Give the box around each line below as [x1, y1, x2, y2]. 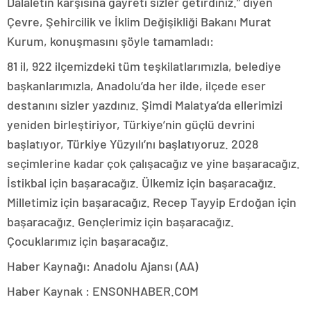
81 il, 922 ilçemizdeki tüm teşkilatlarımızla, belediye [7, 58, 281, 74]
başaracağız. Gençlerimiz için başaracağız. [7, 213, 234, 229]
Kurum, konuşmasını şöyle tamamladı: [7, 33, 214, 49]
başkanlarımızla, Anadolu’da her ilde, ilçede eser [7, 77, 266, 93]
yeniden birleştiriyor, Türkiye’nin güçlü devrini [7, 116, 255, 132]
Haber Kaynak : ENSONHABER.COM [7, 283, 199, 299]
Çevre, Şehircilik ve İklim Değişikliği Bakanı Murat [7, 13, 271, 29]
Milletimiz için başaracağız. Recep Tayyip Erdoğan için [7, 194, 296, 210]
